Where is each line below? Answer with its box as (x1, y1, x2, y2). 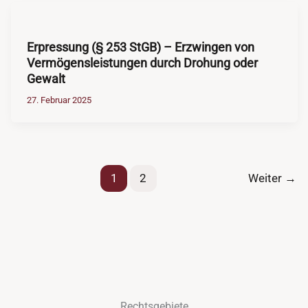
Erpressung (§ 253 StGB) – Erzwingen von (26, 40, 254, 55)
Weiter (247, 172, 285, 186)
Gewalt (26, 71, 65, 87)
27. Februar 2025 (26, 95, 91, 106)
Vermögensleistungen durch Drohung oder (26, 56, 258, 71)
